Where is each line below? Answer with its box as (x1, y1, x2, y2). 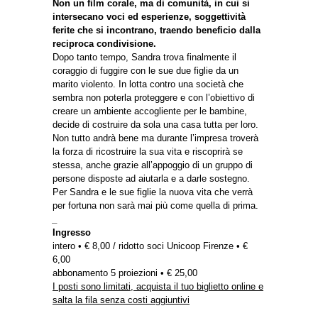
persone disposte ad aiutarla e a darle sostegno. (53, 172, 250, 184)
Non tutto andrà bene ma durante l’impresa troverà (53, 132, 258, 143)
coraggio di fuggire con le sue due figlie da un (53, 65, 238, 76)
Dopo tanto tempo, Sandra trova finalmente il (53, 51, 236, 62)
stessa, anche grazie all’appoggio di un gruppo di (53, 159, 253, 170)
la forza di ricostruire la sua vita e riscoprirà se (53, 146, 243, 157)
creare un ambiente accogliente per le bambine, (53, 105, 247, 116)
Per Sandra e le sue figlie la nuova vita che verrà (53, 186, 253, 197)
